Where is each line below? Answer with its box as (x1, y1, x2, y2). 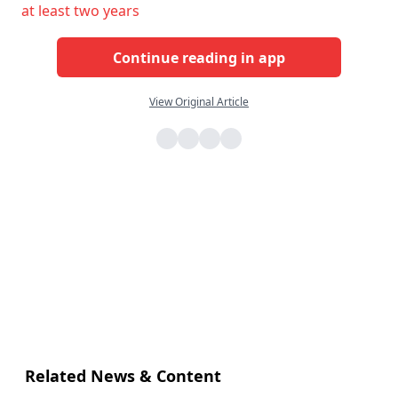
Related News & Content (25, 365, 221, 387)
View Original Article (149, 94, 249, 110)
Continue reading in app (113, 47, 285, 68)
